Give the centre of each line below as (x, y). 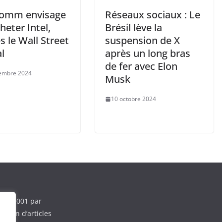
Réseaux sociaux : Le (153, 15)
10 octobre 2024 (134, 99)
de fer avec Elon (141, 66)
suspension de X (142, 40)
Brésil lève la (134, 28)
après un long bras (148, 53)
